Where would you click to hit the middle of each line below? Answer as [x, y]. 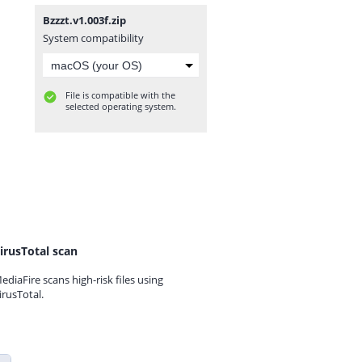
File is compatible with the [120, 95]
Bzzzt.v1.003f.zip [84, 20]
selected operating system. [121, 106]
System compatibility [93, 38]
